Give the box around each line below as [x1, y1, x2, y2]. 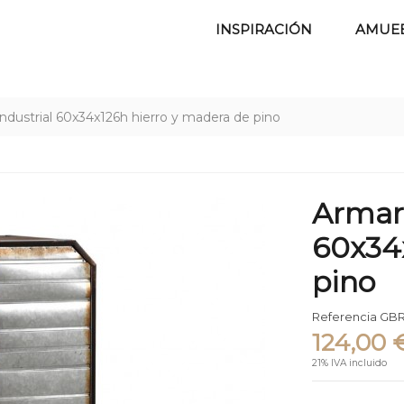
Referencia [312, 309, 378, 325]
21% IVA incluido [312, 356, 388, 369]
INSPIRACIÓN [216, 20, 313, 38]
